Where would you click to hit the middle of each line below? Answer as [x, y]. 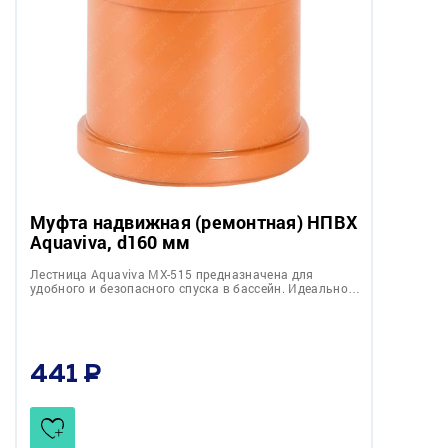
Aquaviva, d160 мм [110, 241]
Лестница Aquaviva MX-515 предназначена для [172, 273]
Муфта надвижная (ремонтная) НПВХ [193, 221]
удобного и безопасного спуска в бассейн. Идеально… [195, 287]
